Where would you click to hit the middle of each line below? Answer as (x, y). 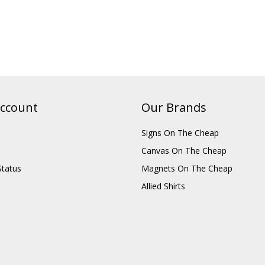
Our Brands (174, 137)
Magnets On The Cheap (187, 198)
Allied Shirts (163, 216)
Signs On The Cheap (180, 163)
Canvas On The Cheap (184, 180)
